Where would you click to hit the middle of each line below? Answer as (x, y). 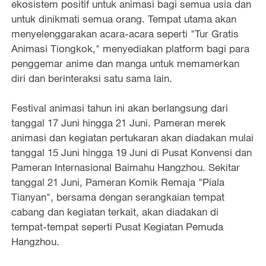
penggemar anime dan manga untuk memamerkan (125, 64)
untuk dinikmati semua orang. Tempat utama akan (123, 19)
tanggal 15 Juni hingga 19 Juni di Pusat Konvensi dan (131, 153)
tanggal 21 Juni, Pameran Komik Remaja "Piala (118, 182)
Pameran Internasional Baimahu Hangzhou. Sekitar (125, 167)
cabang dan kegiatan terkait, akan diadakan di (115, 212)
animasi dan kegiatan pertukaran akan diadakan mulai (132, 138)
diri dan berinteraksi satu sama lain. (91, 78)
